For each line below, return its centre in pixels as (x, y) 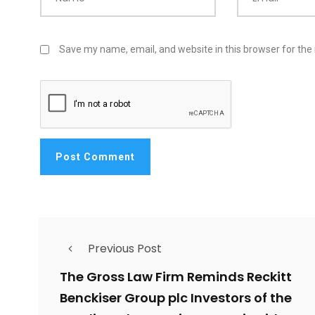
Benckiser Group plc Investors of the (176, 298)
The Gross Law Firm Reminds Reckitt (176, 277)
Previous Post (125, 249)
